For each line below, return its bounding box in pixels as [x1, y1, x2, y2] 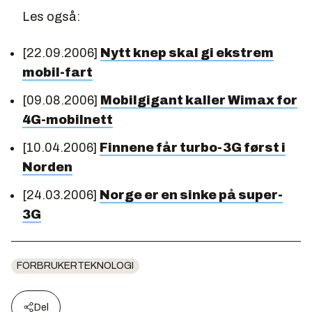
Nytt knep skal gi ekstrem [100, 46, 274, 60]
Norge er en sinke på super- [100, 188, 283, 202]
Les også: [22, 10, 80, 24]
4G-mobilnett [22, 113, 113, 127]
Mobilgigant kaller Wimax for [100, 93, 297, 107]
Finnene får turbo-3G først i [100, 141, 286, 155]
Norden [22, 160, 72, 174]
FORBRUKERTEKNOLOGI [17, 260, 134, 271]
